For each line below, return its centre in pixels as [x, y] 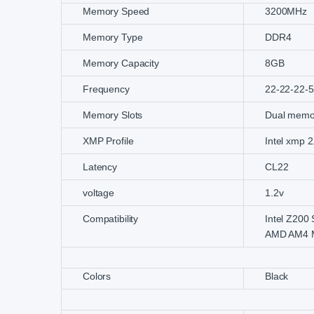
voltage [99, 193]
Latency [100, 167]
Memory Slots [113, 115]
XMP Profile [108, 141]
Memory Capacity [121, 63]
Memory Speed [116, 12]
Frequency [106, 89]
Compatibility [111, 219]
